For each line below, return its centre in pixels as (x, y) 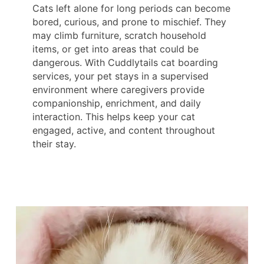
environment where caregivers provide (118, 90)
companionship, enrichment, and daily (117, 103)
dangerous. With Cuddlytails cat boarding (125, 63)
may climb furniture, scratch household (119, 36)
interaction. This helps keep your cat (114, 117)
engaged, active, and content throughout (124, 131)
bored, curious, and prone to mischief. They (129, 22)
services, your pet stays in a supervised (121, 76)
